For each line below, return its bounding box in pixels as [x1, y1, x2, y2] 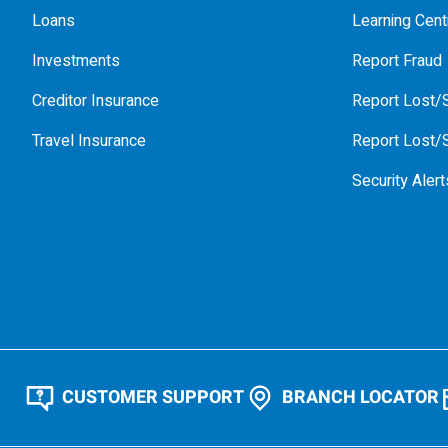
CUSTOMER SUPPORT [62, 384, 244, 411]
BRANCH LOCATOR [282, 384, 439, 411]
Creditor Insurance [32, 89, 159, 113]
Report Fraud [352, 49, 442, 73]
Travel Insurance [32, 129, 146, 153]
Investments [32, 49, 120, 73]
